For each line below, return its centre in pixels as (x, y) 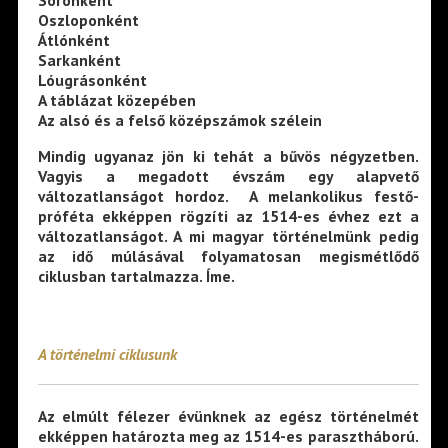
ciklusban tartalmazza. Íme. (136, 276)
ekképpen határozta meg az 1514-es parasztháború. (228, 435)
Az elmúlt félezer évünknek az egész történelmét (228, 415)
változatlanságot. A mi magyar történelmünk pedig (228, 236)
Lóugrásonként (92, 80)
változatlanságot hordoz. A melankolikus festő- (228, 196)
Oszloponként (88, 20)
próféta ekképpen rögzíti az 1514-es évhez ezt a (228, 216)
